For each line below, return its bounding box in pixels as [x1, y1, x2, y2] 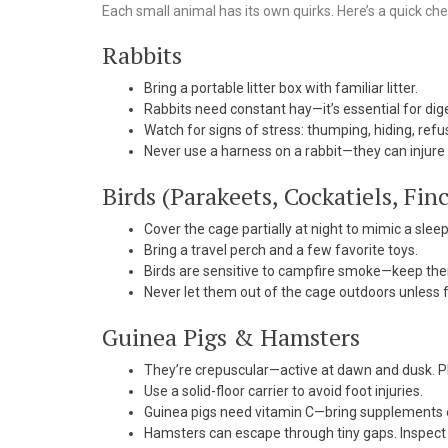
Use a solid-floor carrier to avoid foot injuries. [144, 383, 423, 400]
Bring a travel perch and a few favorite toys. [144, 242, 418, 259]
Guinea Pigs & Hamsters [102, 321, 360, 354]
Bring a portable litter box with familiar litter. [144, 80, 418, 97]
